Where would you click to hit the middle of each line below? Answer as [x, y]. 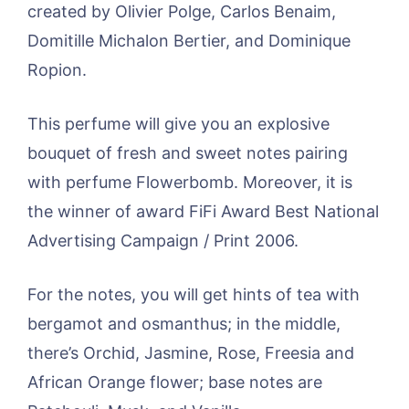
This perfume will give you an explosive [178, 123]
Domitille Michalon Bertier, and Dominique [189, 40]
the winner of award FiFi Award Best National [203, 211]
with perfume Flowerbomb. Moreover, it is [190, 182]
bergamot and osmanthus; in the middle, [184, 323]
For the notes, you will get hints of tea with [194, 294]
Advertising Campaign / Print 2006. [163, 240]
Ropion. [57, 69]
